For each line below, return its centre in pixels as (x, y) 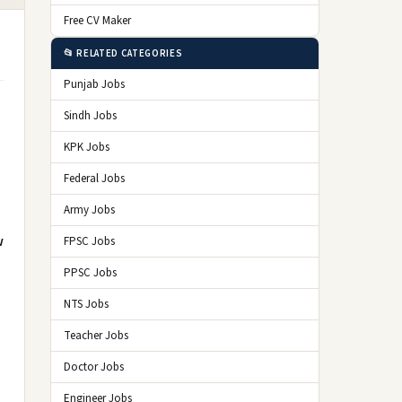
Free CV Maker (97, 21)
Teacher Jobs (96, 336)
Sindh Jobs (90, 116)
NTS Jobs (86, 304)
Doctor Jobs (94, 367)
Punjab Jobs (94, 84)
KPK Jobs (87, 147)
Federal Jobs (94, 179)
